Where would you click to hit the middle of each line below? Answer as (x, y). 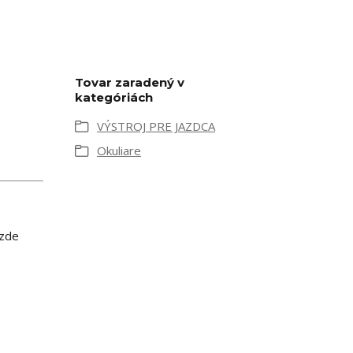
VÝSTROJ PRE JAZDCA (156, 126)
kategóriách (114, 97)
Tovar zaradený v (130, 82)
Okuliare (119, 150)
